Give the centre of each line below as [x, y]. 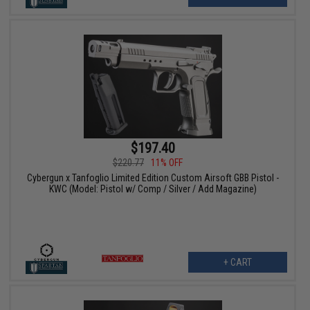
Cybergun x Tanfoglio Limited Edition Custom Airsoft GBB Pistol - [153, 178]
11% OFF [166, 163]
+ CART [237, 263]
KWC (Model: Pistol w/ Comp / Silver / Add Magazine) [153, 189]
